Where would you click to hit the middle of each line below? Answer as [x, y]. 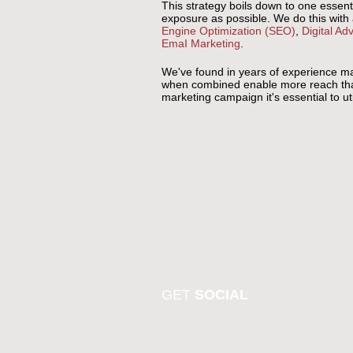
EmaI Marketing [201, 43]
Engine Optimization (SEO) [228, 31]
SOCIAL [221, 295]
